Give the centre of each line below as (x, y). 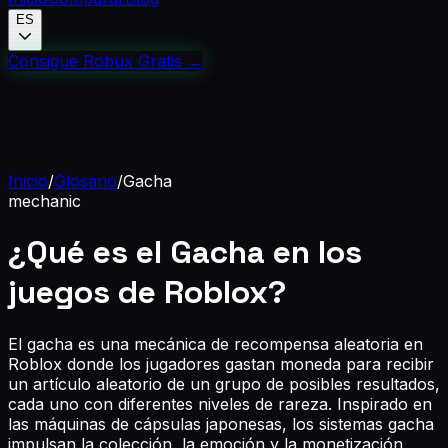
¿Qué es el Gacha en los (185, 252)
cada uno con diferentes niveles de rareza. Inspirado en (220, 403)
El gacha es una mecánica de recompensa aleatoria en (215, 343)
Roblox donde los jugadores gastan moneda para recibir (221, 363)
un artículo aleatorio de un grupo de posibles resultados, (224, 383)
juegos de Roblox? (147, 292)
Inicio (28, 181)
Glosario (85, 181)
